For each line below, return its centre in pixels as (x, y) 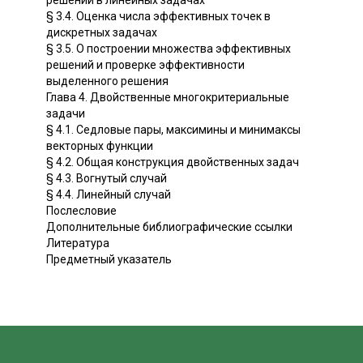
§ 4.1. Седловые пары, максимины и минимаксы (173, 129)
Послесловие (81, 210)
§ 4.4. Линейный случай (109, 194)
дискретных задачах (102, 32)
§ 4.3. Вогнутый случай (107, 178)
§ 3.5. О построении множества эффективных (169, 48)
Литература (78, 243)
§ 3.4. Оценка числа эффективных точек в (158, 16)
